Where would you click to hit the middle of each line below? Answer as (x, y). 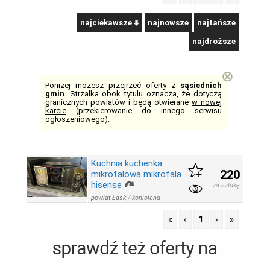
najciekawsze (107, 23)
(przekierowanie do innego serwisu (144, 111)
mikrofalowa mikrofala (136, 174)
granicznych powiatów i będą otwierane (118, 102)
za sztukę (226, 185)
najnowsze (168, 23)
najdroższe (214, 41)
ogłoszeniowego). (77, 119)
